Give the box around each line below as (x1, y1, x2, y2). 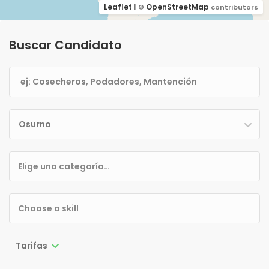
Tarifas (16, 240, 47, 252)
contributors (209, 2, 258, 12)
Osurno (19, 118, 51, 130)
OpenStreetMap (146, 2, 209, 12)
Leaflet (104, 2, 132, 12)
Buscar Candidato (9, 37, 122, 53)
